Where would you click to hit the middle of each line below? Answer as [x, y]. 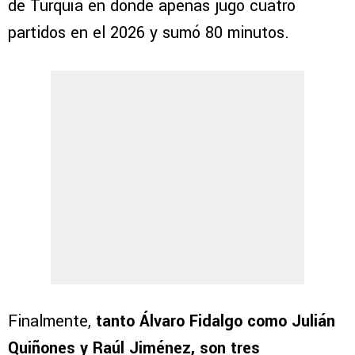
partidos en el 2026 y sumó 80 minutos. [149, 32]
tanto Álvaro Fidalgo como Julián [216, 321]
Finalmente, [52, 321]
